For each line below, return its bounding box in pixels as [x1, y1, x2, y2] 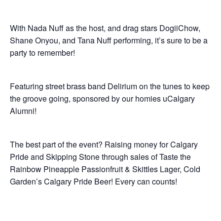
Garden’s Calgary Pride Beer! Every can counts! [10, 176, 177, 187]
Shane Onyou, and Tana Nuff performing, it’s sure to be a [10, 35, 208, 46]
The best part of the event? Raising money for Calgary [10, 139, 198, 150]
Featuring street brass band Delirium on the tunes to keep [10, 80, 210, 92]
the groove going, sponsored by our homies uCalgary [10, 93, 195, 104]
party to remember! [10, 47, 75, 58]
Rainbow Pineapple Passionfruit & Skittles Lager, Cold [10, 163, 200, 175]
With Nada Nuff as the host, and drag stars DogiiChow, [10, 22, 200, 34]
